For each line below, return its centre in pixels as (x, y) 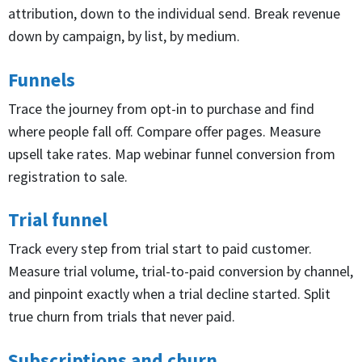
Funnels (42, 79)
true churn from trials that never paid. (122, 317)
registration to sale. (68, 176)
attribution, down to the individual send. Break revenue (174, 14)
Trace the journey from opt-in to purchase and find (161, 108)
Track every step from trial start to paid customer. (160, 249)
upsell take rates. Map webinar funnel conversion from (172, 154)
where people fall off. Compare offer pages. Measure (164, 131)
